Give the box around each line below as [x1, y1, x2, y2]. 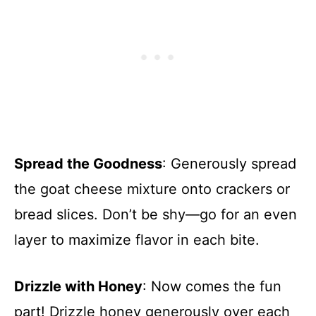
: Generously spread [162, 155, 296, 173]
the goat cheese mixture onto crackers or [14, 181, 290, 198]
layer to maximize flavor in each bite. [14, 231, 260, 249]
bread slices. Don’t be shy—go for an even [14, 206, 297, 224]
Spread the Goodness [14, 155, 162, 173]
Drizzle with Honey [14, 278, 142, 296]
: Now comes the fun [142, 278, 281, 296]
